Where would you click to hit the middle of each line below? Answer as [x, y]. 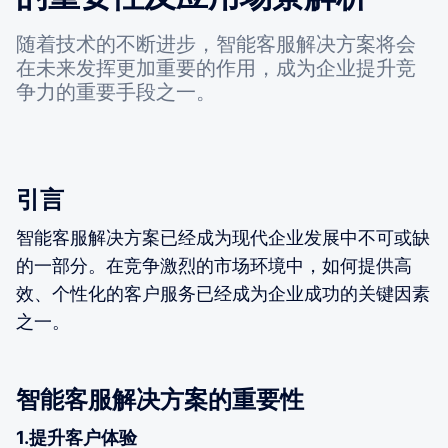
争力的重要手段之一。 [116, 91]
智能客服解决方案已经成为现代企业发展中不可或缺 [223, 237]
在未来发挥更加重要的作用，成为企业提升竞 [216, 67]
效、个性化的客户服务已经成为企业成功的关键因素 [223, 293]
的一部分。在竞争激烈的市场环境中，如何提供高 [214, 265]
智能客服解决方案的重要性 [160, 399]
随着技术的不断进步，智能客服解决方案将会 [216, 43]
